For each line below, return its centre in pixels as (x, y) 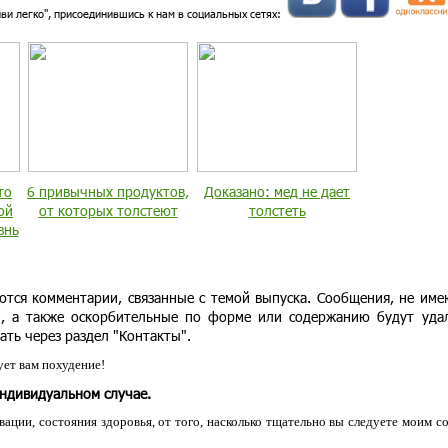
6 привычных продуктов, (108, 191)
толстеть (277, 210)
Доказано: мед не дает (277, 191)
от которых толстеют (108, 210)
